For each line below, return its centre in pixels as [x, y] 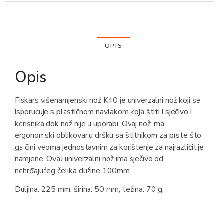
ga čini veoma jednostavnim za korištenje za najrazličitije [109, 147]
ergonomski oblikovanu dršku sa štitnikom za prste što [108, 135]
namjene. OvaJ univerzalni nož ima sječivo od [89, 159]
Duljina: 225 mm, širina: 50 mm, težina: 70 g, [89, 189]
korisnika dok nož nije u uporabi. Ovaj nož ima [89, 123]
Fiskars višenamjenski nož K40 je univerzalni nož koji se [108, 100]
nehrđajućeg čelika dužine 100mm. [73, 170]
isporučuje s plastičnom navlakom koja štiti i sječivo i [103, 112]
